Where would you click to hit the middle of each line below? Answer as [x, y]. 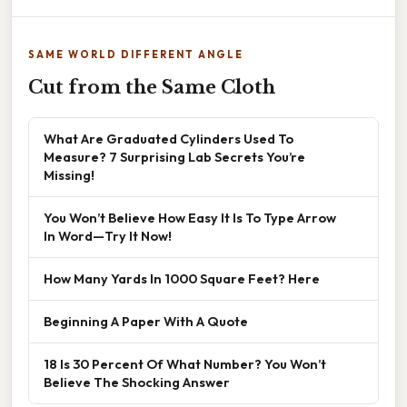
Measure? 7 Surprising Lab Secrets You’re [174, 156]
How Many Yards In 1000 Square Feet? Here [182, 278]
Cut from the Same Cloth [152, 87]
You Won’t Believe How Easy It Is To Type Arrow [190, 217]
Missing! [69, 174]
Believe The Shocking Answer [137, 382]
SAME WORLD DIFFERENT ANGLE [136, 54]
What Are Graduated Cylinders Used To [169, 138]
